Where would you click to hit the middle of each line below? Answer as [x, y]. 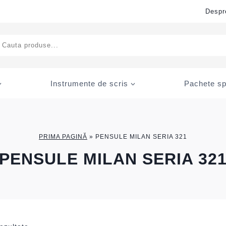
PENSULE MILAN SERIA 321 [141, 136]
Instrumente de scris [89, 83]
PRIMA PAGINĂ [63, 136]
